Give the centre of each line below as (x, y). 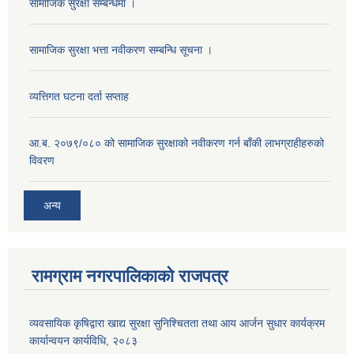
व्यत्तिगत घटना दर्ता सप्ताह (79, 97)
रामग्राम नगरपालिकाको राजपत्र (130, 276)
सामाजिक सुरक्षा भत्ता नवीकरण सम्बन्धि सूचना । (121, 50)
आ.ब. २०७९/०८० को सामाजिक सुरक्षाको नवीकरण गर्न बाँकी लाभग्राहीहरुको (177, 143)
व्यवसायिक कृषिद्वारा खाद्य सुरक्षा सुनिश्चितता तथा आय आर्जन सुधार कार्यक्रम (177, 323)
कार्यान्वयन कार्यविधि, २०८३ (83, 340)
